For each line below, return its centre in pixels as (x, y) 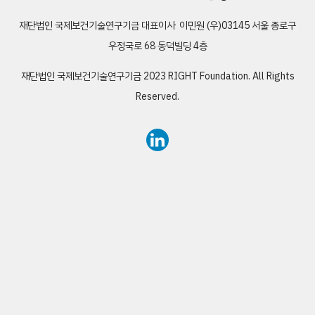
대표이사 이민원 (173, 26)
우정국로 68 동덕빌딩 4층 (157, 46)
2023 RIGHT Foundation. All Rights (218, 76)
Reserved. (157, 97)
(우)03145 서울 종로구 (250, 26)
